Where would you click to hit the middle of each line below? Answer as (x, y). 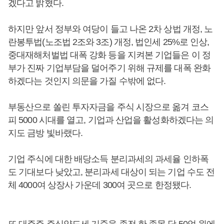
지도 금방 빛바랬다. (45, 133)
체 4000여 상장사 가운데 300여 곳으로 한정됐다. (99, 185)
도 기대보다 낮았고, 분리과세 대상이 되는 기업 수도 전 (111, 172)
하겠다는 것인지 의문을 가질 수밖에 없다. (88, 81)
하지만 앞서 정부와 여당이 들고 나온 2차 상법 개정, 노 (110, 29)
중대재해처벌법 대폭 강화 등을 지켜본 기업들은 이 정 (109, 55)
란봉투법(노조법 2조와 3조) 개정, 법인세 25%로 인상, (109, 42)
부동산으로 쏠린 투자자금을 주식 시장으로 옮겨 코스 (108, 107)
